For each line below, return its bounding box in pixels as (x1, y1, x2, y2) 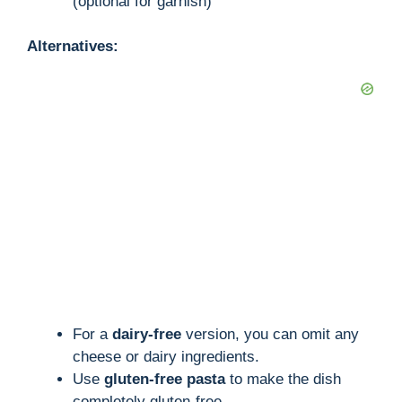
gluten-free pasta (104, 370, 225, 388)
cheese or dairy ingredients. (73, 347, 259, 365)
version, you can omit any (181, 325, 359, 343)
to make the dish (225, 370, 341, 388)
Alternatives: (27, 38, 118, 56)
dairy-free (112, 325, 181, 343)
